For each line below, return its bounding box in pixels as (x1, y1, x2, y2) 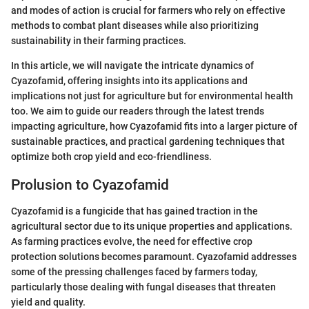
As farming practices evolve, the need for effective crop (11, 236, 252, 247)
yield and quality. (11, 297, 86, 308)
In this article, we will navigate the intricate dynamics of (11, 59, 254, 71)
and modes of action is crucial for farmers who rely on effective (11, 4, 286, 16)
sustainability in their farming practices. (11, 34, 186, 46)
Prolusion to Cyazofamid (11, 176, 169, 193)
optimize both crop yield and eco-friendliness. (11, 150, 212, 162)
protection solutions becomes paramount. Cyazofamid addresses (11, 251, 297, 262)
